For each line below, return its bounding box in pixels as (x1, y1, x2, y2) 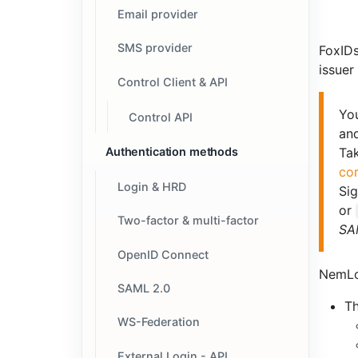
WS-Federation (117, 315, 200, 329)
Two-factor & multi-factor (117, 213, 259, 228)
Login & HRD (117, 179, 186, 193)
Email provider (117, 6, 198, 21)
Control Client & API (117, 74, 228, 89)
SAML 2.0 (117, 281, 170, 296)
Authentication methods (105, 144, 238, 158)
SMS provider (117, 41, 193, 55)
